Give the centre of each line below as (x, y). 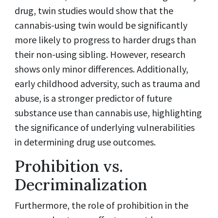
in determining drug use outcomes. (85, 142)
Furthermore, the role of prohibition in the (101, 205)
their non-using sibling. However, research (100, 54)
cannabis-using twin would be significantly (101, 25)
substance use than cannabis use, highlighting (108, 113)
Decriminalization (81, 185)
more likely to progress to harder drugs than (105, 40)
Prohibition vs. (69, 166)
